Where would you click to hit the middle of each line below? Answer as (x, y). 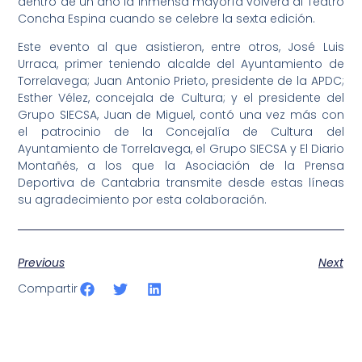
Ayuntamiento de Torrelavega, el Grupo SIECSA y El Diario (181, 148)
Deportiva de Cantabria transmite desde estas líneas (181, 182)
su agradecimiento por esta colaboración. (143, 199)
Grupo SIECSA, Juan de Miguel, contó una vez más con (181, 114)
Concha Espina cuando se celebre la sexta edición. (167, 18)
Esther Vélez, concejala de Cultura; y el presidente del (181, 97)
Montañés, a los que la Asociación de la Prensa (181, 165)
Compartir (48, 289)
